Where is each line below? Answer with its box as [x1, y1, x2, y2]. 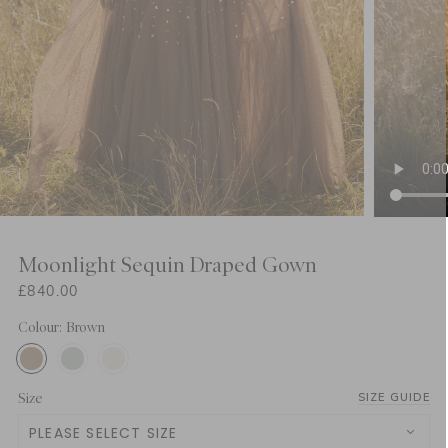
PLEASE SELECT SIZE [29, 422, 178, 443]
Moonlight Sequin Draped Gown [18, 252, 317, 277]
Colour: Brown [18, 318, 105, 335]
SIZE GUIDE [358, 389, 430, 404]
